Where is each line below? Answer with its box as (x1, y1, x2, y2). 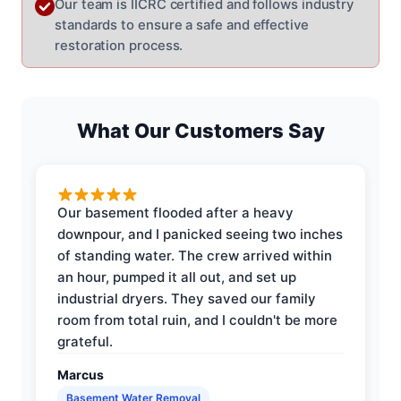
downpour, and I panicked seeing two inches (57, 225, 343, 243)
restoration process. (55, 37, 183, 54)
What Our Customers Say (76, 118, 325, 142)
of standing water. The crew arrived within (57, 246, 332, 264)
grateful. (57, 332, 113, 350)
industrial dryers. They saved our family (57, 289, 316, 307)
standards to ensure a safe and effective (55, 16, 309, 33)
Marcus (57, 366, 104, 382)
